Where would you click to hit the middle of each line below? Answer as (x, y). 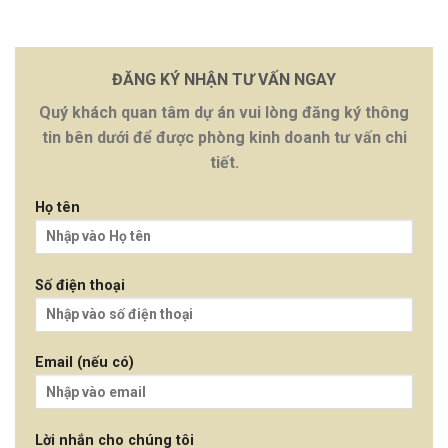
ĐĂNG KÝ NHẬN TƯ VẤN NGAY (224, 80)
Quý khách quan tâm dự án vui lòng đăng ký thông (224, 113)
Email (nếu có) (84, 363)
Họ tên (57, 207)
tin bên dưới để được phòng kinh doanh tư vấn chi (224, 138)
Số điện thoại (80, 285)
